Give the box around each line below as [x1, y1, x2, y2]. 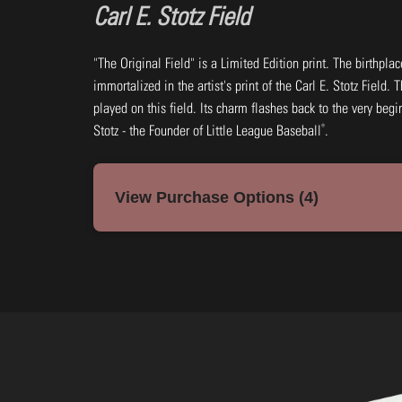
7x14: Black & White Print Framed [116, 211, 312, 231]
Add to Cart [130, 369, 200, 384]
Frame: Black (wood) [116, 243, 204, 258]
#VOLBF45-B [116, 271, 188, 286]
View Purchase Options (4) [115, 188, 319, 206]
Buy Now [229, 369, 284, 384]
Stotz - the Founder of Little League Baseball [93, 122, 321, 139]
